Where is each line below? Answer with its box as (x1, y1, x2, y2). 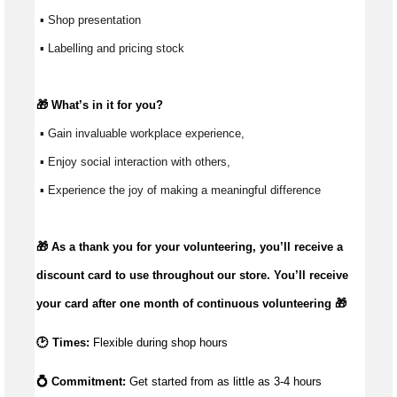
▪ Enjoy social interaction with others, (40, 155, 234, 169)
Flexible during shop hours (90, 336, 228, 350)
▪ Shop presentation (40, 13, 141, 27)
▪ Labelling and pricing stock (40, 42, 184, 56)
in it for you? (89, 98, 163, 113)
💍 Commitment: (36, 375, 129, 389)
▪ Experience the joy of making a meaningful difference (40, 183, 324, 198)
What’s (51, 98, 89, 113)
